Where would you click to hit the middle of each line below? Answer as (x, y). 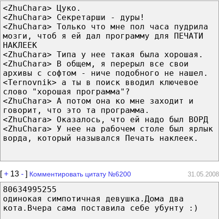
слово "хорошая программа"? (66, 91)
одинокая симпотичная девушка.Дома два (93, 198)
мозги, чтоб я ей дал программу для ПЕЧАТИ (103, 36)
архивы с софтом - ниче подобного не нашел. (106, 73)
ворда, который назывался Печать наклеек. (101, 138)
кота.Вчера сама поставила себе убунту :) (101, 208)
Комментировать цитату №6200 (80, 174)
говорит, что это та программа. (76, 110)
